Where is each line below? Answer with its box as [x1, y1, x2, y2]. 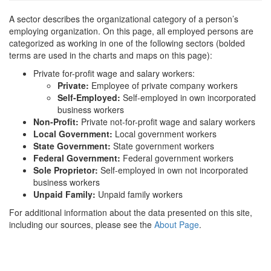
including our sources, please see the [9, 218, 154, 230]
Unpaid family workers [98, 188, 183, 200]
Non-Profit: [33, 116, 81, 128]
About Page [154, 218, 199, 230]
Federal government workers [123, 152, 233, 164]
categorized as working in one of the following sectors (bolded [9, 37, 245, 49]
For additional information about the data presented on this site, [9, 206, 252, 218]
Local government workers [115, 128, 217, 140]
